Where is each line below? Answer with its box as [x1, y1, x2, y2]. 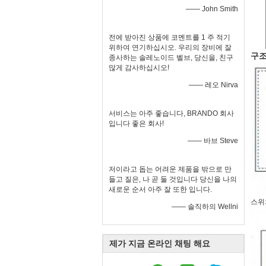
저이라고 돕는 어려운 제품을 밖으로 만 [109, 165, 232, 173]
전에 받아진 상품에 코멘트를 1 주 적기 [109, 33, 230, 42]
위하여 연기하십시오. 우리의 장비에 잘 [109, 43, 232, 52]
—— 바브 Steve [188, 137, 238, 145]
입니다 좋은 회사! [109, 119, 164, 128]
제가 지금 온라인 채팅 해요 [109, 239, 210, 248]
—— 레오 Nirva [189, 81, 238, 89]
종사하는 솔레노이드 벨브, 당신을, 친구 [109, 53, 233, 62]
